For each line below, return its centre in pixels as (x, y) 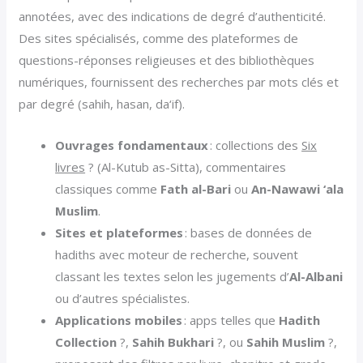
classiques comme (108, 188)
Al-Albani (316, 276)
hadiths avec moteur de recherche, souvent (177, 254)
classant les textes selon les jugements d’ (173, 276)
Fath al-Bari (196, 188)
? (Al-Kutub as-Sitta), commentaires (186, 167)
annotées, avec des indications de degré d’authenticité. (173, 16)
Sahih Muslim (286, 342)
